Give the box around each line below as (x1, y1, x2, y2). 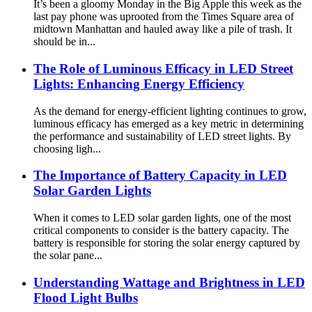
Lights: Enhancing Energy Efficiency (33, 76, 244, 91)
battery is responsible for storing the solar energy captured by (33, 237, 300, 249)
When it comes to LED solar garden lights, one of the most (33, 212, 291, 224)
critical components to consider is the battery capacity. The (33, 224, 289, 236)
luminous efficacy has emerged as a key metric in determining (33, 117, 304, 130)
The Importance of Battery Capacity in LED (33, 168, 287, 183)
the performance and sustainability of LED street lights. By (33, 130, 291, 142)
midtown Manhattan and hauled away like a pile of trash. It (33, 23, 292, 36)
